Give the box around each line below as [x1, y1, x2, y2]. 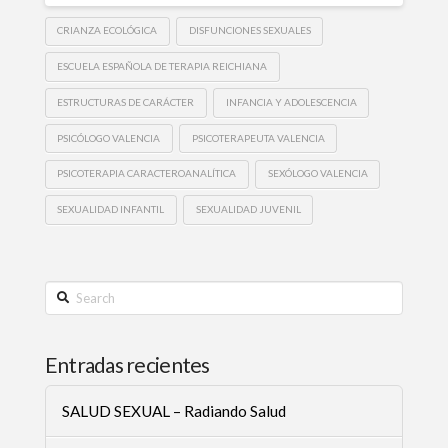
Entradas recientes [44, 351, 210, 377]
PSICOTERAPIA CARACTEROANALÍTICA [57, 167, 237, 180]
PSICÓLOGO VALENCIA [57, 131, 161, 144]
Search [43, 282, 87, 300]
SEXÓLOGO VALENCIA [267, 167, 368, 180]
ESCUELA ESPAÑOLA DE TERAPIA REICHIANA [57, 60, 268, 73]
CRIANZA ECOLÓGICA [57, 24, 158, 37]
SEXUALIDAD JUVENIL [195, 203, 301, 216]
